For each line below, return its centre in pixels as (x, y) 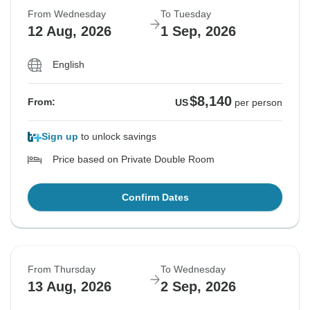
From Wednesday (67, 14)
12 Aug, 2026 (70, 31)
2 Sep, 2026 (198, 287)
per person (258, 103)
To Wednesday (193, 270)
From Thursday (62, 270)
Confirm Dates (155, 198)
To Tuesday (186, 14)
